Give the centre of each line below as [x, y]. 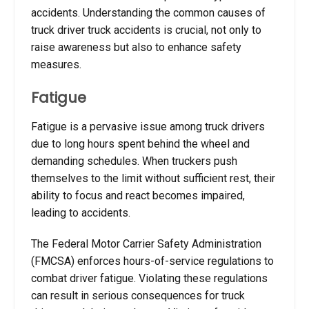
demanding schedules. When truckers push [134, 161]
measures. [56, 64]
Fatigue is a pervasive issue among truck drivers [148, 126]
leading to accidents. [81, 212]
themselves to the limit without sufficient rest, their [153, 178]
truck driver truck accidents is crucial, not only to [146, 30]
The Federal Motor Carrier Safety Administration [146, 243]
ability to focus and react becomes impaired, [138, 195]
